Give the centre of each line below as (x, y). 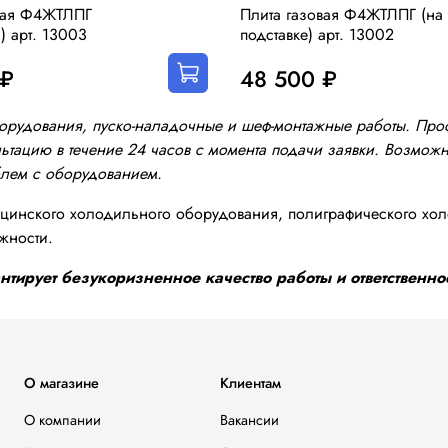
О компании (62, 419)
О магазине (61, 382)
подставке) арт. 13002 (317, 35)
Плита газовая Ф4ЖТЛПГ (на (341, 15)
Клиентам (250, 382)
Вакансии (249, 419)
